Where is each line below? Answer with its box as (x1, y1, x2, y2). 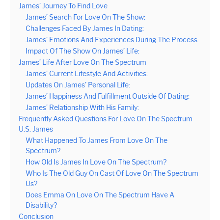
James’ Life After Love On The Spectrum (19, 58, 146, 67)
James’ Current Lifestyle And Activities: (26, 69, 148, 78)
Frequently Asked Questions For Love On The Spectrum (19, 114, 192, 123)
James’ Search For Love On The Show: (26, 13, 145, 22)
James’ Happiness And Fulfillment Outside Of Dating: (26, 92, 190, 101)
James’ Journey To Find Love (19, 1, 108, 10)
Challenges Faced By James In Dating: (26, 24, 144, 33)
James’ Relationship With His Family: (26, 103, 139, 112)
